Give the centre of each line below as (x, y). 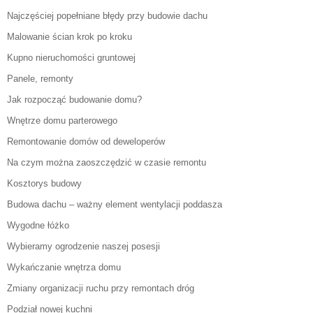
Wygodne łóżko (38, 226)
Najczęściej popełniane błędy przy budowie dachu (107, 16)
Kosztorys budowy (44, 184)
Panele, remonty (40, 79)
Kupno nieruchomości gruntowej (71, 58)
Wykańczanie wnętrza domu (64, 268)
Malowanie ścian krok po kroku (70, 37)
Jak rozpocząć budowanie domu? (74, 100)
